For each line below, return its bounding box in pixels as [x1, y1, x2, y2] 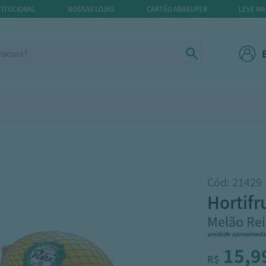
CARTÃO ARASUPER [146, 4, 207, 14]
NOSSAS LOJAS [67, 4, 115, 14]
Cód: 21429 [207, 174, 262, 189]
